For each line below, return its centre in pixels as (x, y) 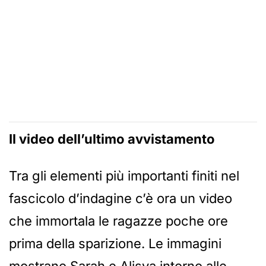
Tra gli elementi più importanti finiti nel (124, 176)
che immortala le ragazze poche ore (118, 221)
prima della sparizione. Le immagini (115, 244)
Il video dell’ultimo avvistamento (112, 139)
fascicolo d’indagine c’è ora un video (121, 199)
